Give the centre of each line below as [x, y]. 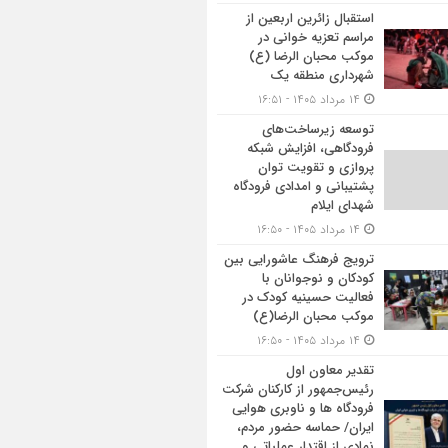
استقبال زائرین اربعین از [310, 18]
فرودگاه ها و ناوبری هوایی [303, 408]
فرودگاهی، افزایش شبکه [310, 148]
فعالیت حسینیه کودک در [308, 297]
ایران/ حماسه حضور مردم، [305, 427]
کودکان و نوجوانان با [318, 278]
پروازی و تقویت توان [316, 167]
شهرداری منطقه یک [322, 75]
